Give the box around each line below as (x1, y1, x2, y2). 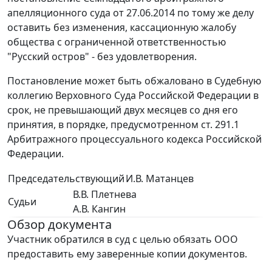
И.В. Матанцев (126, 172, 194, 185)
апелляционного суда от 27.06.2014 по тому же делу (7, 6, 254, 19)
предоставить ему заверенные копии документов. (7, 247, 247, 260)
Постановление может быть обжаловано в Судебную (7, 74, 261, 87)
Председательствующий (8, 172, 124, 185)
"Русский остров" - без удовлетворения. (7, 50, 197, 63)
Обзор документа (7, 216, 112, 233)
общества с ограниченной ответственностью (7, 35, 226, 49)
